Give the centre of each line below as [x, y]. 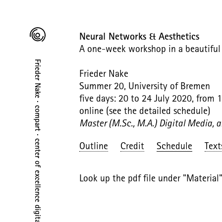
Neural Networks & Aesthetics [139, 36]
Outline [94, 145]
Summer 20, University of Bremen [145, 85]
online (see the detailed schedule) [145, 110]
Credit [132, 145]
